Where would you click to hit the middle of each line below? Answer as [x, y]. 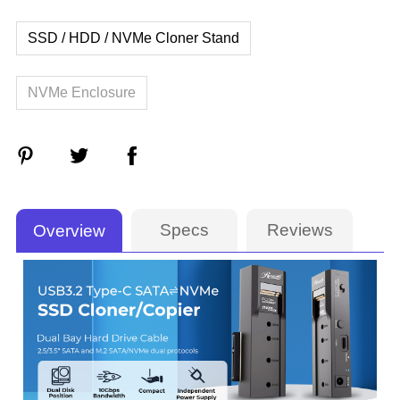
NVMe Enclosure [81, 93]
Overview [70, 231]
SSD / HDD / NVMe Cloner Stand [133, 37]
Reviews [300, 230]
